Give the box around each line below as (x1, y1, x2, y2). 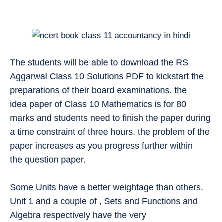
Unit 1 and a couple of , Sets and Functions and (10, 196, 198, 206)
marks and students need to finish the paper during (10, 112, 211, 123)
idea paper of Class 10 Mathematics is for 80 (10, 99, 186, 109)
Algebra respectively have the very (10, 210, 146, 220)
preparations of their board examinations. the (10, 85, 187, 95)
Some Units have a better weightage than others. (10, 182, 203, 192)
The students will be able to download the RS (10, 57, 188, 67)
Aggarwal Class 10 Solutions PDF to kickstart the (10, 71, 204, 81)
